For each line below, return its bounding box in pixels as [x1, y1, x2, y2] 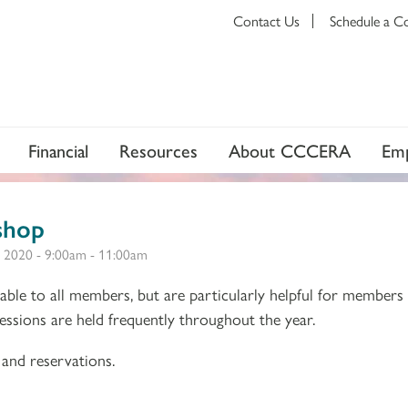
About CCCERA [229, 136, 351, 163]
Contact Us [233, 10, 300, 31]
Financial [28, 136, 88, 163]
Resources [119, 136, 198, 163]
